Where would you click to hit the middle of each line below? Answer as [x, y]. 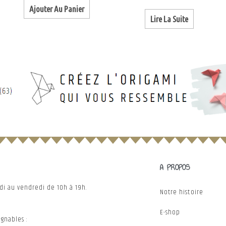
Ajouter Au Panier [57, 9]
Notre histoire [181, 192]
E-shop [170, 213]
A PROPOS [175, 167]
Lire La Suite [169, 19]
